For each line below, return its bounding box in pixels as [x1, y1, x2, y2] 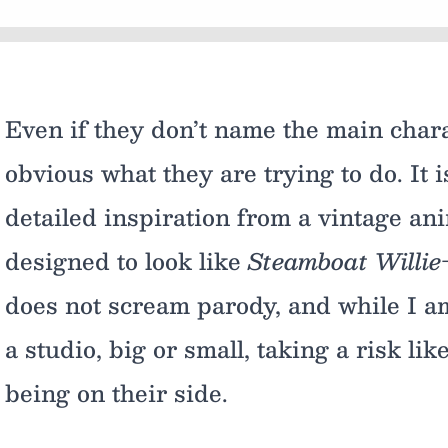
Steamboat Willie [248, 241, 441, 280]
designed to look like [5, 241, 248, 280]
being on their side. [5, 373, 228, 412]
